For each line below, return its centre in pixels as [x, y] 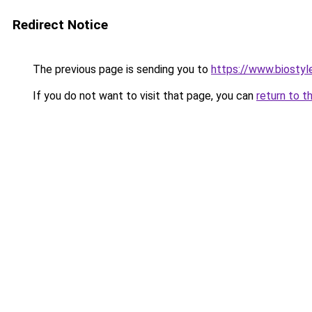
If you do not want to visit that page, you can [143, 96]
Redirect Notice [60, 25]
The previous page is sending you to [120, 69]
